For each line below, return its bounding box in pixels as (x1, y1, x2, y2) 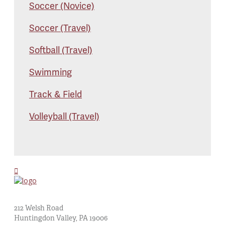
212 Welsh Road (14, 203, 63, 212)
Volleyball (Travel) (29, 110, 99, 122)
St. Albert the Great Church (14, 193, 104, 202)
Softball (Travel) (29, 44, 92, 56)
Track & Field (29, 88, 82, 100)
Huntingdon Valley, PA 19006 (14, 213, 107, 222)
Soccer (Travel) (29, 22, 91, 34)
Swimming (29, 66, 72, 78)
